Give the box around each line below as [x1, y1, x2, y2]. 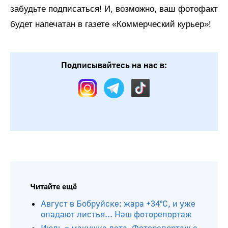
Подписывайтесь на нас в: [61, 60, 167, 71]
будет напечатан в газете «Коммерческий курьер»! [10, 19, 211, 29]
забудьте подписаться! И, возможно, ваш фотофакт [10, 4, 218, 14]
